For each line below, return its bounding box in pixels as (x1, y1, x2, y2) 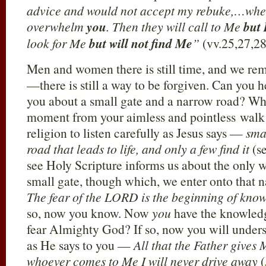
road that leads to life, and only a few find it (27, 140, 252, 157)
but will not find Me (89, 34, 192, 52)
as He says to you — (27, 236, 134, 254)
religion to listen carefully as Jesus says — (27, 124, 246, 141)
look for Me (27, 34, 89, 52)
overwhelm (27, 18, 87, 35)
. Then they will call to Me (106, 18, 243, 35)
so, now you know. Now (27, 204, 152, 221)
